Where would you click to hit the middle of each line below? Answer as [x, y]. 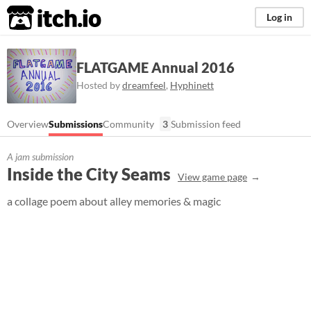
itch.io [37, 18]
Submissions [76, 124]
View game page [212, 177]
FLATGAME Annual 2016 [155, 67]
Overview [28, 124]
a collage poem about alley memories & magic [114, 201]
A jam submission [40, 157]
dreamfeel [144, 85]
